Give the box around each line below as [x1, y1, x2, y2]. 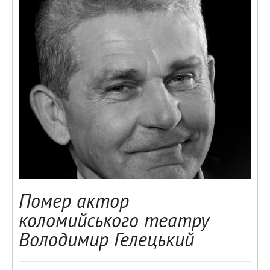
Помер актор [19, 188, 129, 213]
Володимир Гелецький [19, 227, 194, 252]
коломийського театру [19, 207, 209, 233]
